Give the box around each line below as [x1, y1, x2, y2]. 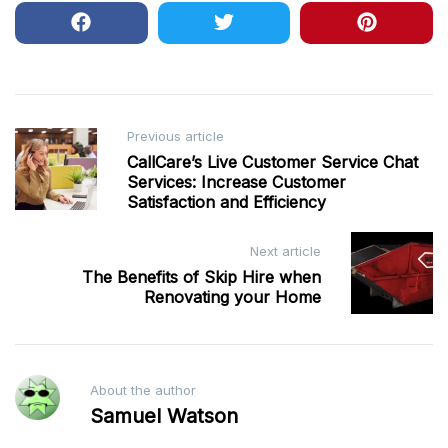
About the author [89, 382, 196, 399]
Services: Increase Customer [127, 172, 346, 193]
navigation [14, 156, 131, 186]
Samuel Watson [89, 404, 238, 429]
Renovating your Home [144, 286, 321, 307]
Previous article [127, 128, 224, 145]
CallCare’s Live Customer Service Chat [127, 152, 418, 173]
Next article [250, 242, 321, 259]
